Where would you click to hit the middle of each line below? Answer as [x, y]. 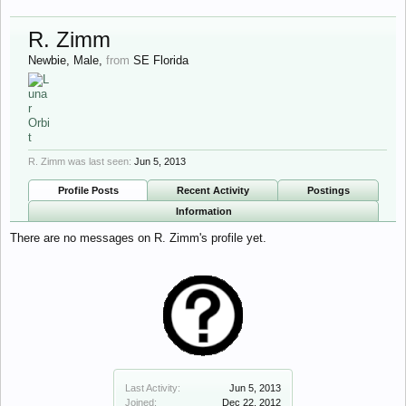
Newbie [47, 60]
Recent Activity [213, 190]
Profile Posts [88, 190]
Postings [328, 190]
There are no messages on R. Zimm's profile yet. [138, 238]
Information [203, 211]
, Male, [86, 60]
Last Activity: [153, 388]
